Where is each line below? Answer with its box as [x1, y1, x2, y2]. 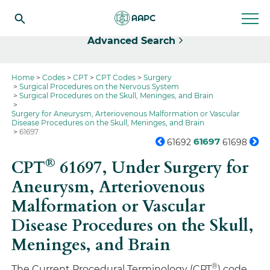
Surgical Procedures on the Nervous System [19, 82, 180, 91]
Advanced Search [87, 35, 175, 46]
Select [28, 4, 52, 13]
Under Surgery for [111, 157, 249, 179]
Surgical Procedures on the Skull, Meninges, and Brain [19, 91, 214, 100]
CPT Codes [96, 73, 136, 82]
